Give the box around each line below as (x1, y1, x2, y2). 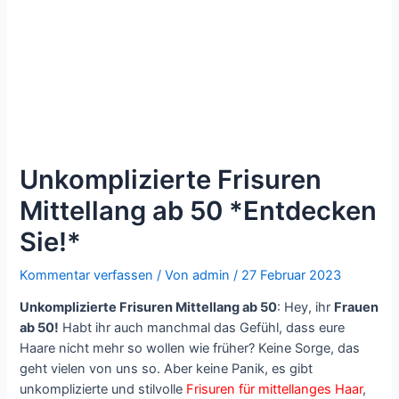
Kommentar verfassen (20, 266, 154, 283)
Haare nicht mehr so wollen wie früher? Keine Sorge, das (20, 340, 361, 357)
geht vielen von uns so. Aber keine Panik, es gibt (20, 361, 313, 378)
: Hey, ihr (277, 299, 335, 316)
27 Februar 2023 (241, 266, 342, 283)
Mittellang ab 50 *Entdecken (20, 194, 378, 226)
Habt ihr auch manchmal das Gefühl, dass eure (59, 320, 346, 337)
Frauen (334, 299, 379, 316)
